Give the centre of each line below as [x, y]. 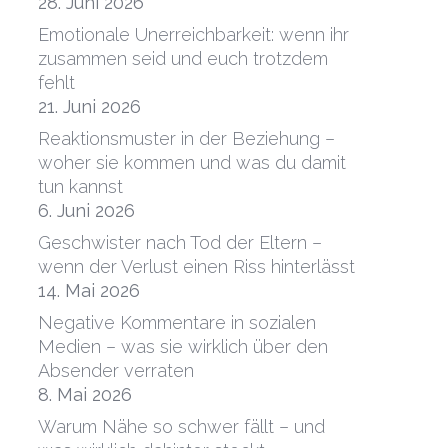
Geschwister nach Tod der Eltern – [179, 243]
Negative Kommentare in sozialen [176, 323]
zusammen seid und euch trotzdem [182, 59]
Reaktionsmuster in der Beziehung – [186, 139]
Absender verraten [115, 371]
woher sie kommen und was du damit [191, 163]
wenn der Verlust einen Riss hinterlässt [196, 267]
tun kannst [80, 187]
